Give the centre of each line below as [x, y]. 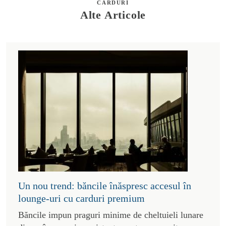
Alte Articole [113, 15]
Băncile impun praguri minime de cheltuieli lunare [111, 215]
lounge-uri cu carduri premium [81, 198]
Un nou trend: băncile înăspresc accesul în [105, 185]
